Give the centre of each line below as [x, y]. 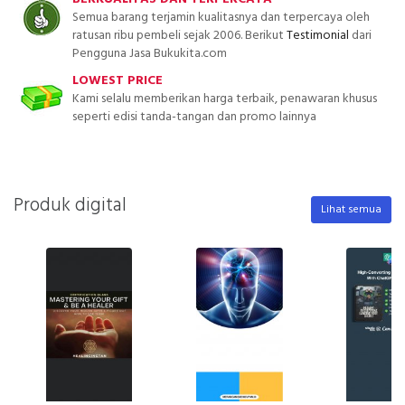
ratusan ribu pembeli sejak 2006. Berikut [179, 35]
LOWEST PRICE [118, 80]
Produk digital [70, 206]
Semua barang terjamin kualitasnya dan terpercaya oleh [221, 17]
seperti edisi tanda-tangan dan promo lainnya [194, 117]
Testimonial [318, 35]
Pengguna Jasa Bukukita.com [150, 53]
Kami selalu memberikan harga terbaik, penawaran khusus [225, 99]
